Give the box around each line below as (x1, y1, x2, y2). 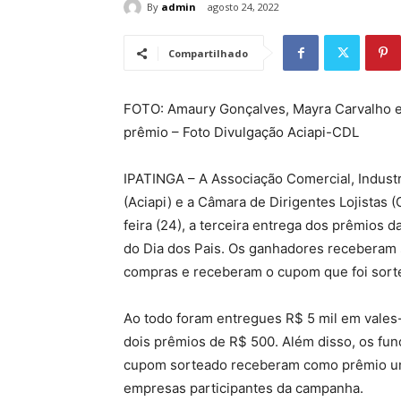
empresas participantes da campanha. (124, 380, 363, 397)
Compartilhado (168, 47, 248, 61)
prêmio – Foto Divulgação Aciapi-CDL (124, 124, 359, 141)
